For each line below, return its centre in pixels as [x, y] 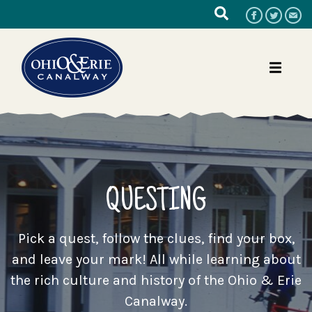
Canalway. [156, 301]
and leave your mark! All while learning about [156, 259]
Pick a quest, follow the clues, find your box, [156, 238]
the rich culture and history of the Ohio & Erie [156, 280]
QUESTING [156, 202]
